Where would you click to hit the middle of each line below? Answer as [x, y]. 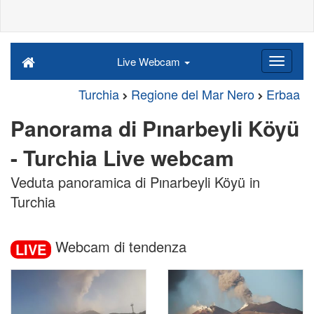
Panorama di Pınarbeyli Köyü [155, 128]
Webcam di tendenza [119, 246]
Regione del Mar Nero [193, 94]
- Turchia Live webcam [122, 157]
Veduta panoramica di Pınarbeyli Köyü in [135, 182]
